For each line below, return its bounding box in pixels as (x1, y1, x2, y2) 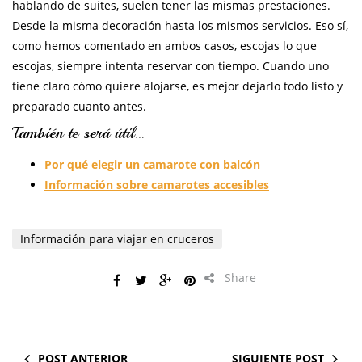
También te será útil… (12, 123, 145, 144)
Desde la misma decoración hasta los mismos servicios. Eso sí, (12, 18, 348, 34)
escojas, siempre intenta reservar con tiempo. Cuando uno (12, 58, 329, 74)
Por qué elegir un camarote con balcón (44, 157, 260, 173)
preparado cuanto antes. (12, 99, 146, 115)
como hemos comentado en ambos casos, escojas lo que (12, 38, 317, 54)
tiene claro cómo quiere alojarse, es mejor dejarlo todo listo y (12, 78, 343, 95)
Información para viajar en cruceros (20, 231, 214, 247)
